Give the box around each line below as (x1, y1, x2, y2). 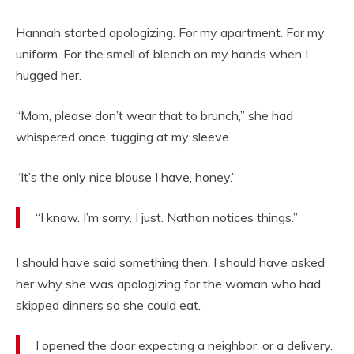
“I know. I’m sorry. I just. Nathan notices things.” (36, 209, 298, 226)
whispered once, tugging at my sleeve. (16, 129, 232, 145)
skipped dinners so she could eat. (16, 297, 201, 314)
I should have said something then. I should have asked (16, 254, 325, 271)
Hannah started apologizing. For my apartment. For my (16, 24, 325, 41)
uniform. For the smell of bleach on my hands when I (16, 46, 308, 62)
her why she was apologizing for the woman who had (16, 276, 321, 292)
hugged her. (16, 67, 81, 84)
